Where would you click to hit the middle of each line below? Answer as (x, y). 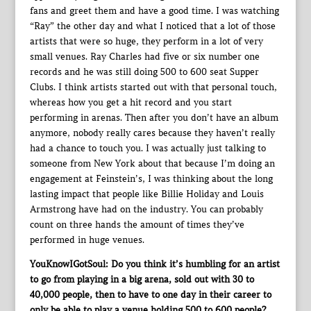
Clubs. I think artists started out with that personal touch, (153, 87)
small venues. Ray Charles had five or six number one (144, 57)
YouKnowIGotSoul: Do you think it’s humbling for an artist (154, 264)
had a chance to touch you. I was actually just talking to (148, 149)
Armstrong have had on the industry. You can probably (146, 210)
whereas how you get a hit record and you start (131, 103)
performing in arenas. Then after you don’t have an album (154, 118)
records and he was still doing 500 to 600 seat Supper (144, 72)
